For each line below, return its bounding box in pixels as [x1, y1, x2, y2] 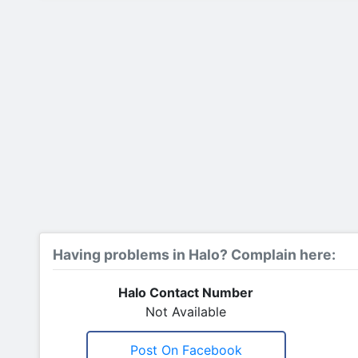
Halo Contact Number [118, 284, 253, 300]
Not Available [145, 304, 226, 320]
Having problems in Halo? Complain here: [53, 246, 336, 263]
